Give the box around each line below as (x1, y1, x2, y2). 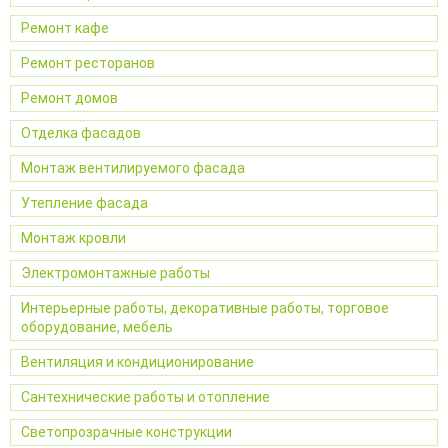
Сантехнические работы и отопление (21, 388, 270, 405)
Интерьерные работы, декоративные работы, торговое (21, 299, 389, 316)
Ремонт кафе (21, 19, 109, 36)
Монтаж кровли (21, 229, 126, 246)
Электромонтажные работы (21, 264, 210, 281)
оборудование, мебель (21, 318, 173, 335)
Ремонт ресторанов (21, 54, 155, 71)
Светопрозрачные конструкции (21, 423, 232, 440)
